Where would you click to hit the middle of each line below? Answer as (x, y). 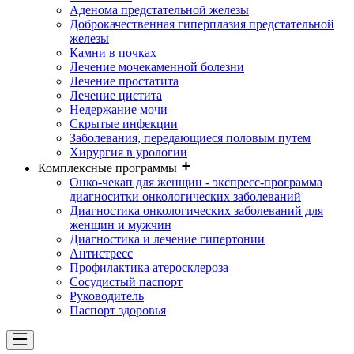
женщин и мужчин (121, 225)
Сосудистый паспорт (126, 282)
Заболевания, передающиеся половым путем (190, 138)
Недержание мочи (119, 110)
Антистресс (101, 254)
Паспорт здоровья (118, 311)
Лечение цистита (116, 96)
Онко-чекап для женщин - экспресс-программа (196, 183)
